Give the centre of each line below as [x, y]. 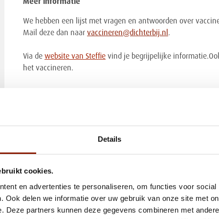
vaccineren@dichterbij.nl [127, 33]
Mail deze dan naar [55, 33]
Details [109, 139]
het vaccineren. [48, 68]
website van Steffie [75, 56]
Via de [33, 56]
